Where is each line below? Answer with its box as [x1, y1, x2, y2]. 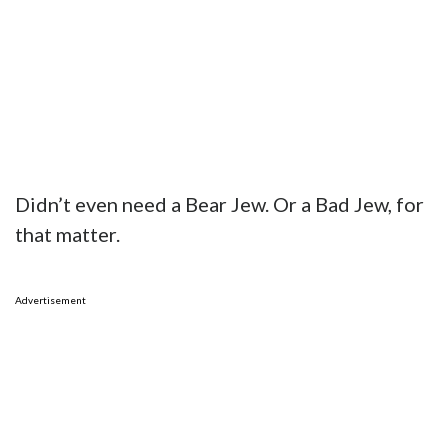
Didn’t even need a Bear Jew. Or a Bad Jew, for [15, 192, 424, 217]
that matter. [15, 222, 120, 247]
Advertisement [15, 294, 86, 307]
